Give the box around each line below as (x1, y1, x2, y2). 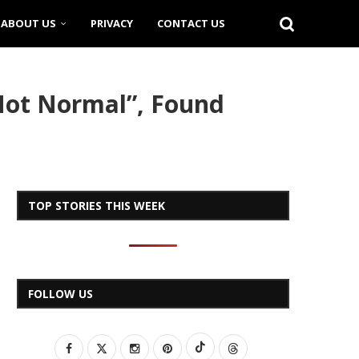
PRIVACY (91, 16, 133, 30)
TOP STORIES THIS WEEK (28, 198, 165, 213)
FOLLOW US (28, 286, 93, 301)
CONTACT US (157, 16, 225, 30)
